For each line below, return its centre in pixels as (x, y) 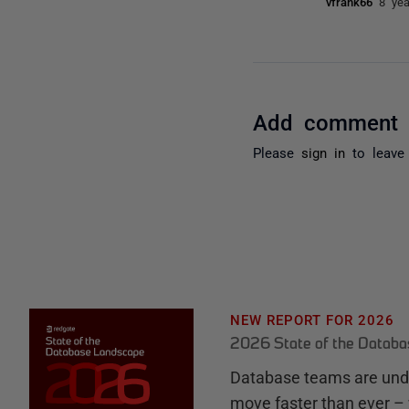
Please (278, 152)
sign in (324, 152)
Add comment (326, 121)
